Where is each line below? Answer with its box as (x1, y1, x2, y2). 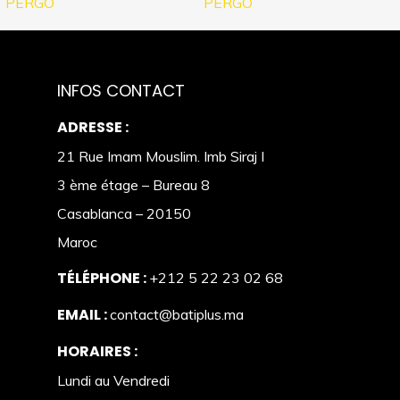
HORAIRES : (57, 341, 137, 362)
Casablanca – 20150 (57, 204, 191, 223)
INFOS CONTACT (57, 79, 185, 103)
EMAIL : (57, 304, 110, 326)
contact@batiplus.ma (110, 305, 244, 324)
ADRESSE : (57, 117, 129, 138)
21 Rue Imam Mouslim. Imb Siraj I (57, 147, 264, 166)
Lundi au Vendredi (57, 371, 170, 390)
